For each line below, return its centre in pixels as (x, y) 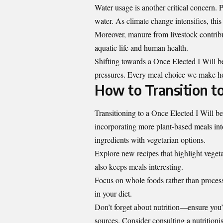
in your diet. (113, 193)
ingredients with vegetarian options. (150, 139)
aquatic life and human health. (141, 48)
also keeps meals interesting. (139, 166)
